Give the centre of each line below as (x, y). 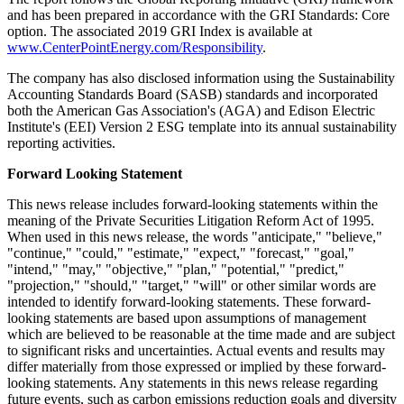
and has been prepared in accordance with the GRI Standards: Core (198, 14)
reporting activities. (61, 142)
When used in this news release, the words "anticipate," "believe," (195, 236)
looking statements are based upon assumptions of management (187, 317)
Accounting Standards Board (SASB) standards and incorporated (193, 94)
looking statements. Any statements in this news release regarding (193, 382)
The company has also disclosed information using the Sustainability (201, 78)
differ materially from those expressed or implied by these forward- (197, 366)
